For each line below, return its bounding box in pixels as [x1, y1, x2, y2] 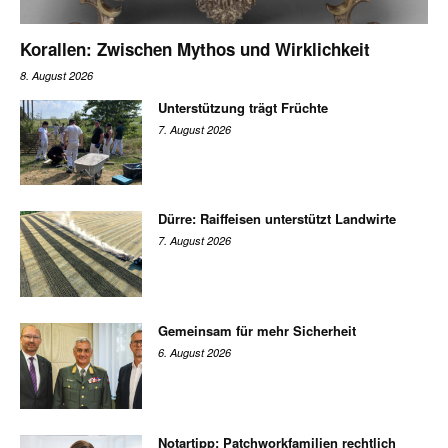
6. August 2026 [158, 345, 232, 361]
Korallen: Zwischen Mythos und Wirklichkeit [20, 36, 375, 61]
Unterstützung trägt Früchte [158, 97, 329, 117]
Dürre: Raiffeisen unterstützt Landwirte [158, 209, 397, 229]
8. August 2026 [20, 67, 93, 83]
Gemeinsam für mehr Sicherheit [158, 321, 357, 341]
